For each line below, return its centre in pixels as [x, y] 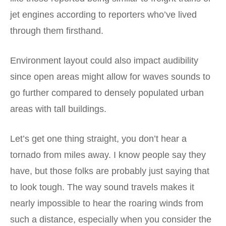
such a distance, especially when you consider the [111, 219]
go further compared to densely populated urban [107, 93]
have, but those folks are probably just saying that [110, 171]
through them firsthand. [57, 31]
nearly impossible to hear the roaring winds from [107, 203]
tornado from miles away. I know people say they [108, 155]
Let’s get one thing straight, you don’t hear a [98, 138]
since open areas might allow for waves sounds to [110, 76]
